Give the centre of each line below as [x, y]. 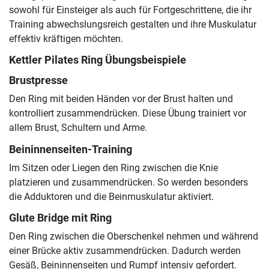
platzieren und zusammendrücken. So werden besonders [128, 182]
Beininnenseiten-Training [71, 149]
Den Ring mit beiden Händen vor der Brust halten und [121, 99]
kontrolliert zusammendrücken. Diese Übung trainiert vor [128, 113]
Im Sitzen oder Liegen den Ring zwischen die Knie [113, 168]
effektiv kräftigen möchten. [66, 39]
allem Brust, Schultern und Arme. [78, 128]
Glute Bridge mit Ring [60, 218]
